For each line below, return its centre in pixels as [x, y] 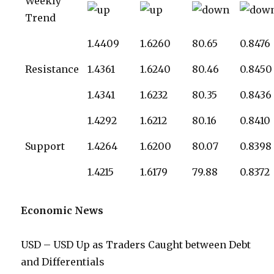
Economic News [62, 211]
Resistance [52, 69]
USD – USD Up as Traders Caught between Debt [136, 245]
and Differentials [63, 262]
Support [45, 146]
